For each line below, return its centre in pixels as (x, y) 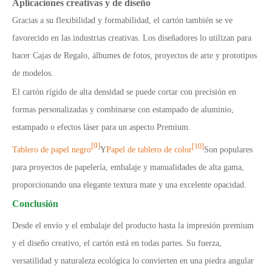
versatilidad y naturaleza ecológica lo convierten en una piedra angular (133, 260)
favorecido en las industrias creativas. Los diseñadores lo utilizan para (132, 38)
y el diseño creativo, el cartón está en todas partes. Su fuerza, (117, 243)
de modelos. (33, 73)
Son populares (228, 149)
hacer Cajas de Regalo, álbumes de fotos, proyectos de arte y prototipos (134, 56)
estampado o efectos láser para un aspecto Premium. (101, 127)
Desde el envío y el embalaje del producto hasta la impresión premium (133, 225)
